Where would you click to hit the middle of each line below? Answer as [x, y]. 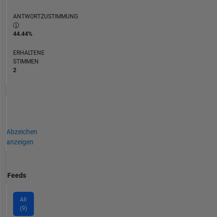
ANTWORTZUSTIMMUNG [45, 16]
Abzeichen [22, 132]
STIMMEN [26, 61]
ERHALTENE [29, 53]
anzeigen [20, 142]
